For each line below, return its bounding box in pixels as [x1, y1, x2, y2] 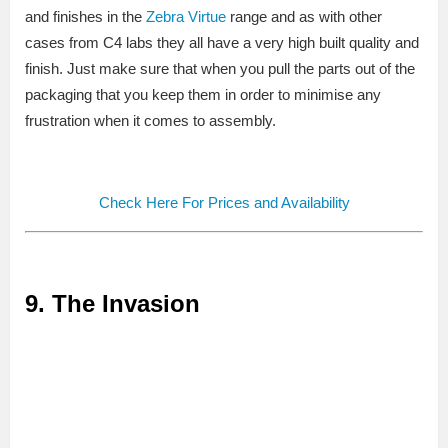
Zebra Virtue [146, 8, 226, 26]
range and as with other [226, 8, 382, 26]
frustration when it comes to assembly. [25, 112, 276, 130]
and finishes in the [25, 8, 146, 26]
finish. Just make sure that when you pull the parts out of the [25, 60, 415, 78]
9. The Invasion [25, 290, 200, 318]
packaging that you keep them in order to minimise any [25, 86, 381, 104]
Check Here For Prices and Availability [98, 194, 350, 212]
